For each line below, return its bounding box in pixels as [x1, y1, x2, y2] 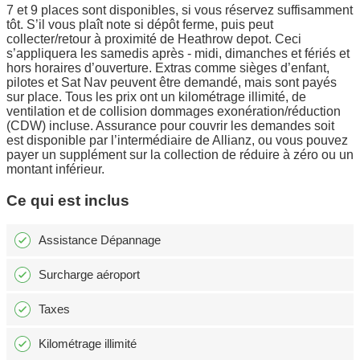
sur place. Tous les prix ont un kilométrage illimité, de [6, 89, 306, 104]
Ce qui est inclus [6, 191, 129, 209]
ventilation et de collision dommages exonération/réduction [6, 104, 341, 118]
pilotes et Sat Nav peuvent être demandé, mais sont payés [6, 75, 337, 89]
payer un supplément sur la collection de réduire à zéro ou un [6, 147, 354, 162]
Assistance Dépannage [39, 233, 161, 247]
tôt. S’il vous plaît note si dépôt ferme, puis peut [6, 17, 273, 31]
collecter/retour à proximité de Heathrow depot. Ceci [6, 31, 301, 46]
